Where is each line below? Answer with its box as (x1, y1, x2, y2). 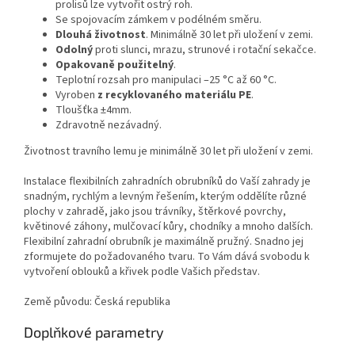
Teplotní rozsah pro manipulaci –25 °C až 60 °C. (55, 71, 277, 88)
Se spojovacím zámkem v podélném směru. (55, 11, 261, 28)
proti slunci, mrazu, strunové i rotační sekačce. (95, 41, 316, 58)
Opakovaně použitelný (55, 56, 174, 73)
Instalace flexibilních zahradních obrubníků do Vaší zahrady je (24, 173, 311, 189)
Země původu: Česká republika (24, 293, 170, 310)
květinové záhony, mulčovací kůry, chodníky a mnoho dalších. (24, 218, 313, 235)
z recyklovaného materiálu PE (97, 86, 251, 103)
